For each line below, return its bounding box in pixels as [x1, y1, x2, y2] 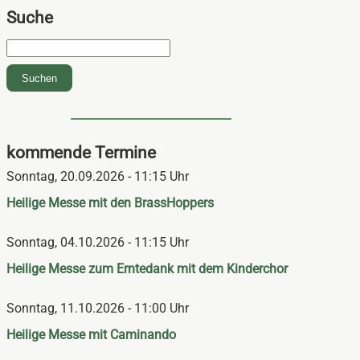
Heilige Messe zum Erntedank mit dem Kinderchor [6, 261, 288, 277]
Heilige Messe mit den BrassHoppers [6, 195, 214, 211]
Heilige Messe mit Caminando [6, 327, 176, 343]
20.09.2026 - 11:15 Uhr [60, 169, 189, 185]
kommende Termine [6, 143, 156, 163]
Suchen [22, 72, 58, 84]
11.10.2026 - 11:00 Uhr [60, 301, 189, 317]
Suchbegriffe [6, 39, 79, 55]
